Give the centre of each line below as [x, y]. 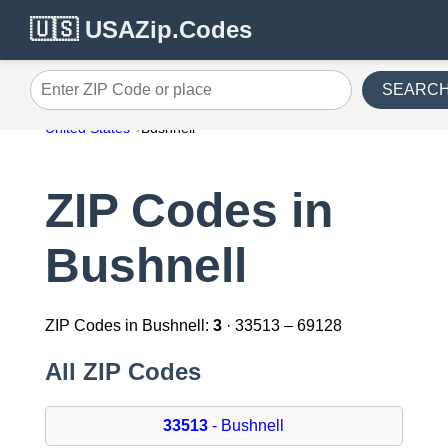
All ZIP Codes [122, 372]
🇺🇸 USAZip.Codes [141, 29]
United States [87, 128]
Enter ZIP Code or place [114, 97]
